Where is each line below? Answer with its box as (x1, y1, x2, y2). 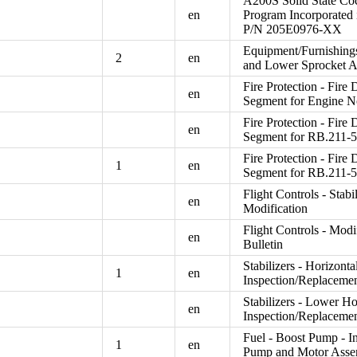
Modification (243, 201, 308, 215)
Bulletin (243, 237, 284, 251)
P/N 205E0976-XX (243, 22, 343, 36)
